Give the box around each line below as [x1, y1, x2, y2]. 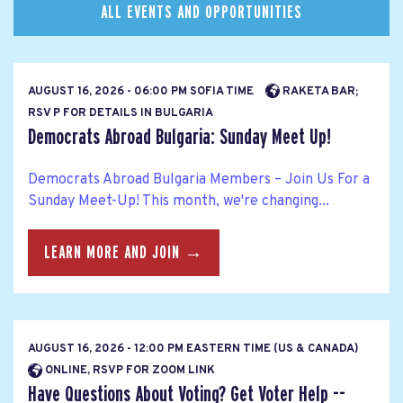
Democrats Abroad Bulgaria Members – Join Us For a [28, 170, 370, 189]
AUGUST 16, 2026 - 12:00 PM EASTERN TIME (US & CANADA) [28, 342, 359, 357]
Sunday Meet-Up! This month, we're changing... [28, 192, 329, 210]
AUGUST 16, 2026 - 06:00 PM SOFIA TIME [28, 84, 256, 99]
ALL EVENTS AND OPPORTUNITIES [101, 3, 302, 22]
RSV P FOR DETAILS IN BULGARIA [28, 105, 213, 121]
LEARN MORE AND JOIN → [44, 244, 203, 263]
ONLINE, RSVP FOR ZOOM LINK [42, 363, 215, 379]
